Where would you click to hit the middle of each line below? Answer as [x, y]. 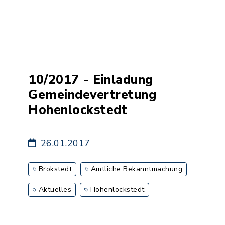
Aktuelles [55, 190]
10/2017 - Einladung [91, 80]
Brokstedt [55, 169]
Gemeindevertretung [92, 95]
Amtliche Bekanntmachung [136, 169]
